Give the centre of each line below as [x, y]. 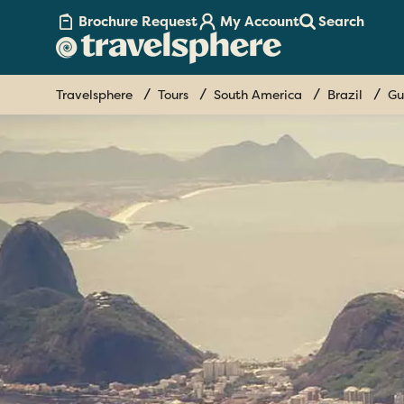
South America [258, 95]
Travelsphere [94, 95]
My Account [260, 22]
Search [341, 22]
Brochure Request [138, 22]
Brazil [345, 95]
